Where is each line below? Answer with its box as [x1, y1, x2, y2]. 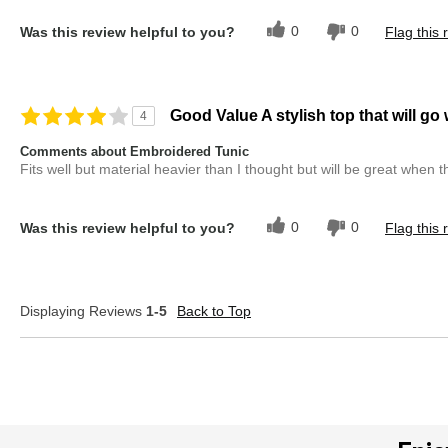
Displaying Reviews [20, 303, 146, 320]
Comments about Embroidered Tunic [20, 144, 249, 160]
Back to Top [177, 303, 251, 320]
